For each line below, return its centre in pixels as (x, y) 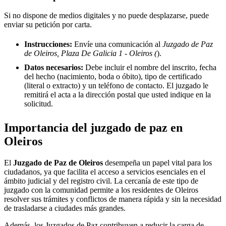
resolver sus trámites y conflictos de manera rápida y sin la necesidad (113, 199)
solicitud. (39, 104)
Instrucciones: (48, 44)
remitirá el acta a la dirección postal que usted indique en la (118, 95)
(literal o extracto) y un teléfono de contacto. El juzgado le (116, 86)
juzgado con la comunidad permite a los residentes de (90, 190)
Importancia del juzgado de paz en (93, 128)
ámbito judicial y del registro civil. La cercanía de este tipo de (101, 181)
